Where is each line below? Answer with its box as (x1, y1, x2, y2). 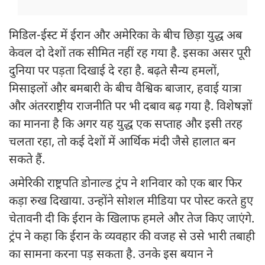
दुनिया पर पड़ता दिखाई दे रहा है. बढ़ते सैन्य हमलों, (9, 64, 219, 80)
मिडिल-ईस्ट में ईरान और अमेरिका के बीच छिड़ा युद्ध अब (9, 28, 242, 44)
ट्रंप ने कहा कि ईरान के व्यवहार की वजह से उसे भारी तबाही (9, 230, 255, 245)
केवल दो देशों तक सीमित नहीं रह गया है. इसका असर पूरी (9, 46, 251, 62)
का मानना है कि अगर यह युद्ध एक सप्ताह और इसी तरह (9, 117, 243, 133)
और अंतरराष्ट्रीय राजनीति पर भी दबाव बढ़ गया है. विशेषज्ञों (9, 99, 252, 115)
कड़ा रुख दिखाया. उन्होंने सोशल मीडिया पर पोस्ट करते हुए (9, 194, 253, 210)
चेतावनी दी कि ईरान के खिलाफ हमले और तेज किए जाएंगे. (9, 212, 254, 228)
